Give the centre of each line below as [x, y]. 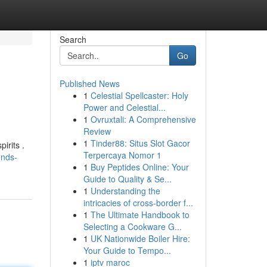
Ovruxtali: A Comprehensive [143, 119]
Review [97, 131]
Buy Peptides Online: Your [139, 167]
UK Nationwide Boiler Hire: [140, 238]
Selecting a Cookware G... [132, 226]
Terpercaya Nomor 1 [122, 155]
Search [73, 39]
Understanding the [125, 191]
